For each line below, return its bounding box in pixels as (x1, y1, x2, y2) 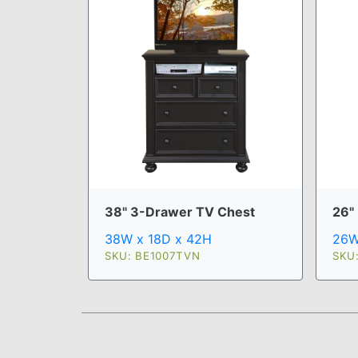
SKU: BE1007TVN (105, 249, 201, 262)
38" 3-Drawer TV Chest (105, 203, 255, 220)
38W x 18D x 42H (105, 230, 212, 247)
